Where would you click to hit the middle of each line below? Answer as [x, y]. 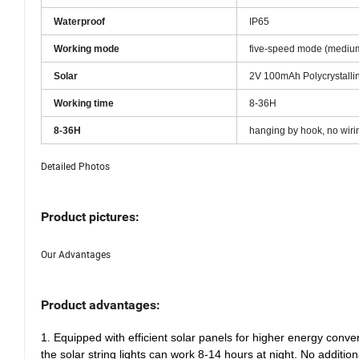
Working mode [87, 63]
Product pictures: [90, 231]
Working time [84, 117]
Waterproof [79, 36]
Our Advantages [76, 268]
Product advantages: [101, 319]
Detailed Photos [75, 180]
